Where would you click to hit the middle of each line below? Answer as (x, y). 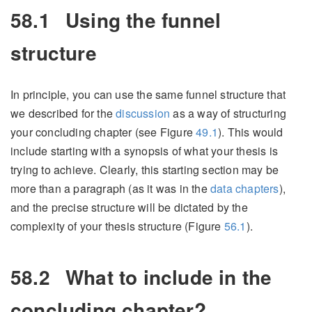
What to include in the (166, 277)
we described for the (63, 114)
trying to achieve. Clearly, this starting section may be (145, 170)
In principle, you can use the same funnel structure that (148, 95)
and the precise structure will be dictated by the (129, 208)
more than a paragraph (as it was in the (110, 189)
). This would (251, 132)
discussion (143, 114)
